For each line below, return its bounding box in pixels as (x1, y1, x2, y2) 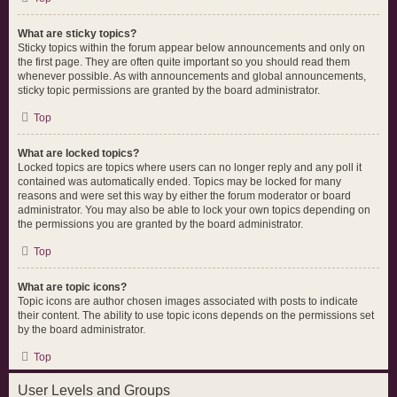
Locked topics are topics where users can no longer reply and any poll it (18, 161, 362, 174)
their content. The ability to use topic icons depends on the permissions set (18, 309, 374, 322)
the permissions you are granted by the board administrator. (18, 218, 303, 230)
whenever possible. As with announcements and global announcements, (18, 70, 366, 82)
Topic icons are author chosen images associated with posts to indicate (18, 295, 358, 307)
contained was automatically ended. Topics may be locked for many (18, 175, 341, 188)
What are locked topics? (18, 147, 139, 160)
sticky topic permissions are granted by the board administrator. (18, 84, 320, 97)
